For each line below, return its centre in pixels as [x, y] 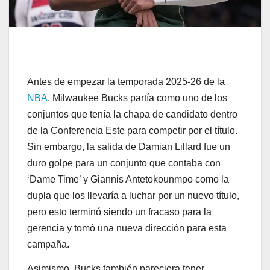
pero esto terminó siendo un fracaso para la [119, 212]
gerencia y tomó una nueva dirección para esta [127, 228]
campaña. [48, 244]
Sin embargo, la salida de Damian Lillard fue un [129, 146]
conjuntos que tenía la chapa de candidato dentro [132, 114]
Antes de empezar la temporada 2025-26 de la [126, 81]
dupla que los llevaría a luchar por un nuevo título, [133, 195]
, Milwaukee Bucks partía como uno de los [137, 98]
